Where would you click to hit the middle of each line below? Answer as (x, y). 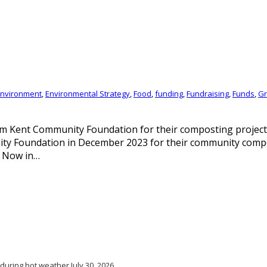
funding (169, 93)
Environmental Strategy (88, 93)
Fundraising (208, 93)
